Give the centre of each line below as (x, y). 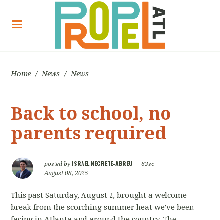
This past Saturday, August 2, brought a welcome (99, 195)
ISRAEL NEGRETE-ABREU (102, 163)
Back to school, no (91, 114)
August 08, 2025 (67, 173)
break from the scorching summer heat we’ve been (103, 207)
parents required (89, 133)
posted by (58, 164)
